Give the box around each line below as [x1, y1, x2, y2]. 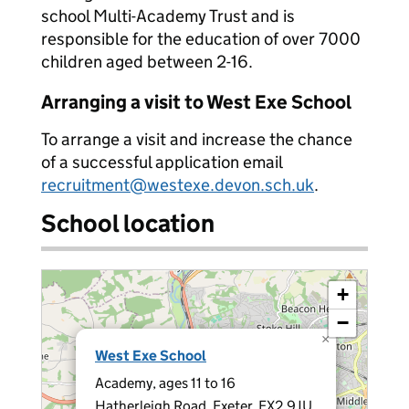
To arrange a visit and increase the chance [41, 129, 352, 150]
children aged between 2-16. [41, 51, 253, 72]
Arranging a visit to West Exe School [41, 90, 351, 114]
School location [41, 208, 215, 238]
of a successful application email [41, 152, 282, 173]
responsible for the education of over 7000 [41, 28, 361, 49]
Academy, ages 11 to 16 [95, 374, 236, 392]
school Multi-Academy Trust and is [41, 5, 295, 26]
